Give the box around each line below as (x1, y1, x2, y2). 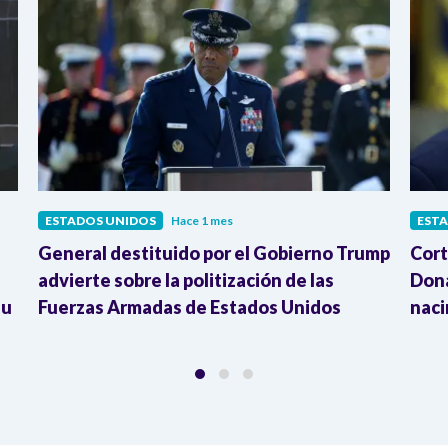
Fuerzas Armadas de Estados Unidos (38, 296, 341, 319)
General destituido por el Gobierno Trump (38, 242, 390, 265)
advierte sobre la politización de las (38, 269, 334, 292)
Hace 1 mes (171, 213, 233, 229)
